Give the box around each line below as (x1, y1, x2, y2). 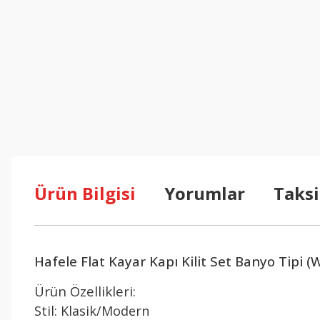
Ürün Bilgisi (34, 181, 136, 205)
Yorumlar (164, 181, 245, 205)
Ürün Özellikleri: (34, 282, 136, 300)
